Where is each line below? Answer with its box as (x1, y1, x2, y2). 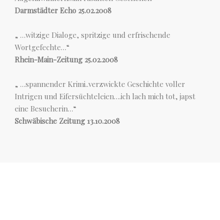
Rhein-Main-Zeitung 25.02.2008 (15, 55, 118, 64)
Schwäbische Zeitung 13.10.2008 (15, 116, 120, 126)
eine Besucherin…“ (15, 104, 76, 113)
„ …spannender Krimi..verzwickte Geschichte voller (15, 79, 185, 89)
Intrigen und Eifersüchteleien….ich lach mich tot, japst (15, 91, 195, 101)
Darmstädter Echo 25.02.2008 (15, 5, 111, 15)
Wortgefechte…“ (15, 42, 69, 52)
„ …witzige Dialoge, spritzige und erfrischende (15, 30, 170, 40)
